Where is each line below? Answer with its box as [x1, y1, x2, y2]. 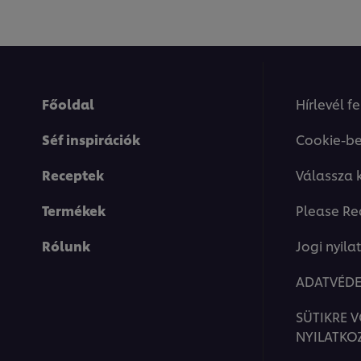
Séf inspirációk [42, 130, 140, 149]
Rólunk [42, 236, 90, 255]
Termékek [42, 201, 106, 220]
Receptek [42, 165, 104, 185]
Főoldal [42, 94, 94, 114]
